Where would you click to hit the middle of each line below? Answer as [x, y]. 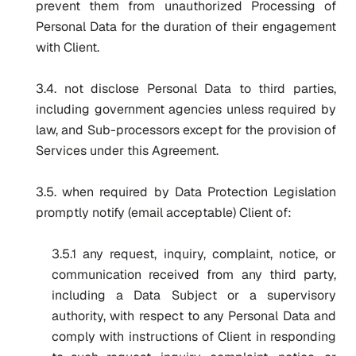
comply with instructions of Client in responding [194, 337]
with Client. [68, 47]
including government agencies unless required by [186, 109]
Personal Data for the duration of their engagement [186, 27]
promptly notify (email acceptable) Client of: [164, 213]
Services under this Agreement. [127, 151]
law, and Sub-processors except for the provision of [186, 130]
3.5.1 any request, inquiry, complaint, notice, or [194, 254]
